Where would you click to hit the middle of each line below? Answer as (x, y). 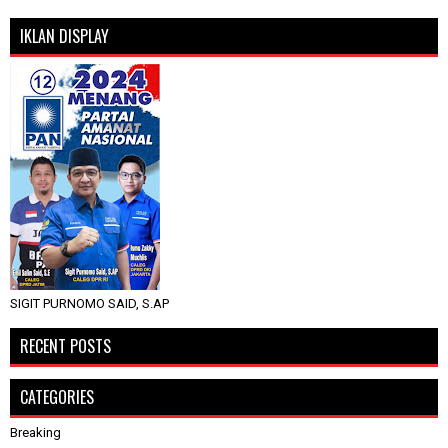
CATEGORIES (57, 396)
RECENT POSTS (65, 345)
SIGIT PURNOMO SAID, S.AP (89, 303)
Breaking (35, 432)
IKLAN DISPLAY (64, 35)
